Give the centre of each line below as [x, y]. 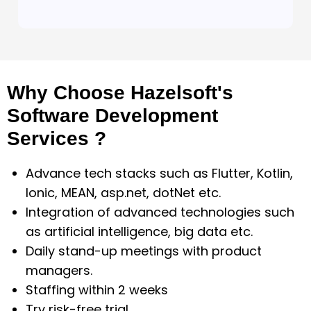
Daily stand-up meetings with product [144, 251]
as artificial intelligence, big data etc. [139, 232]
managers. [59, 270]
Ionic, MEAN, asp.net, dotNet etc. [123, 193]
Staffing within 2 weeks [97, 290]
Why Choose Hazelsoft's [120, 93]
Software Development [112, 116]
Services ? [57, 138]
